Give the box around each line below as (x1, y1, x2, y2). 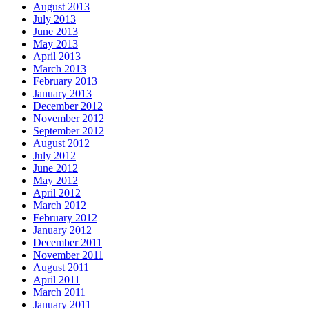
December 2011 (33, 237, 102, 249)
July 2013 (33, 13, 76, 26)
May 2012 (33, 175, 78, 187)
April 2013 (33, 50, 81, 63)
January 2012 (33, 224, 92, 237)
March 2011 (33, 286, 86, 299)
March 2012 (33, 199, 86, 212)
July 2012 (33, 150, 76, 162)
